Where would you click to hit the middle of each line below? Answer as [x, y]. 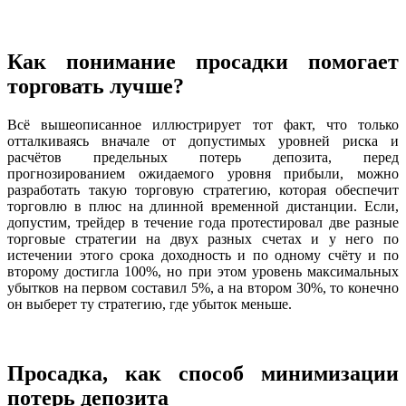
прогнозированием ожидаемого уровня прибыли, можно [203, 174]
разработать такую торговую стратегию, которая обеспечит [203, 190]
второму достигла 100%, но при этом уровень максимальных [203, 272]
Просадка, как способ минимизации [203, 373]
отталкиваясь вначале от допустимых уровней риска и [203, 141]
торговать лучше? [96, 87]
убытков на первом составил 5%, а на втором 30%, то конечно [203, 288]
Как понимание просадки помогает [203, 62]
